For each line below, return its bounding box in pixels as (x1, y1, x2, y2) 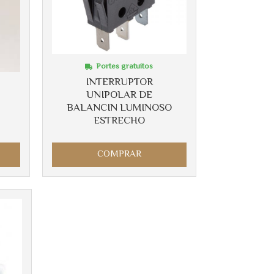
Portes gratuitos (96, 60, 154, 73)
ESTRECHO (93, 113, 145, 129)
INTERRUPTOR (85, 74, 153, 91)
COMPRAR (97, 147, 141, 161)
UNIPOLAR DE (86, 87, 152, 103)
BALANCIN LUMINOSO (66, 100, 172, 116)
